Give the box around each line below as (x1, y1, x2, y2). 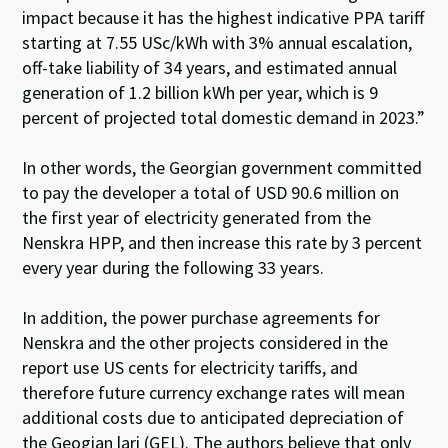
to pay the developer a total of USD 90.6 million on (22, 180, 400, 204)
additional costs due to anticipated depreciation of (22, 405, 405, 429)
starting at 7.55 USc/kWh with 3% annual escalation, (22, 30, 413, 54)
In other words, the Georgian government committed (22, 155, 423, 179)
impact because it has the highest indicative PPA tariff (22, 5, 425, 29)
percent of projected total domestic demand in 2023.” (22, 105, 426, 129)
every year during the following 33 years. (22, 255, 325, 279)
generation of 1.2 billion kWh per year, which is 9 (22, 80, 379, 104)
